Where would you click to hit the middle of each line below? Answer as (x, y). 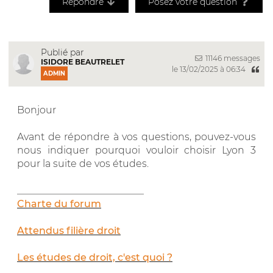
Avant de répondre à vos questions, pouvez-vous (136, 136)
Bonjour (37, 110)
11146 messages (232, 58)
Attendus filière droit (69, 230)
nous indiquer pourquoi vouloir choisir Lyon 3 (136, 150)
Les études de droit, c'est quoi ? (95, 257)
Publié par (62, 52)
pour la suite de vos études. (83, 163)
